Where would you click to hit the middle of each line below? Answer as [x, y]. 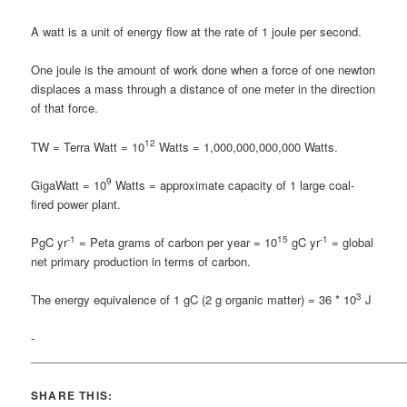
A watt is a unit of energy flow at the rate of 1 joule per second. [197, 32]
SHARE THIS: [72, 396]
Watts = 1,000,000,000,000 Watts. [247, 146]
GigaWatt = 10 [69, 184]
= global [351, 242]
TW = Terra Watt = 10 [88, 146]
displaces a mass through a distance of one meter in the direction [203, 89]
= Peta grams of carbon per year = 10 [177, 242]
